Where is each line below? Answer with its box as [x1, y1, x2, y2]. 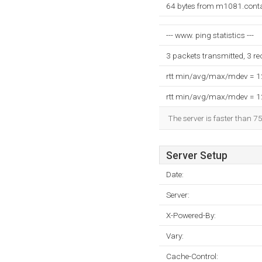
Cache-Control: [166, 251, 218, 261]
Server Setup [166, 150, 227, 161]
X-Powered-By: [166, 211, 216, 220]
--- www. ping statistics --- [166, 30, 254, 40]
